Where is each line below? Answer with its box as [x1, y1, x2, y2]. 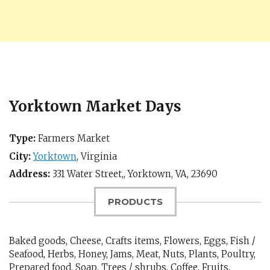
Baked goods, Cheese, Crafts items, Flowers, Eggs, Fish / [9, 235, 256, 246]
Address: [9, 168, 50, 180]
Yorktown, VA [128, 168, 187, 180]
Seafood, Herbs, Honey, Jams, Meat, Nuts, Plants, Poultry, [9, 248, 256, 260]
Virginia [81, 150, 117, 162]
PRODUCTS [107, 196, 163, 207]
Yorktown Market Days [9, 97, 181, 116]
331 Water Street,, [50, 168, 128, 180]
